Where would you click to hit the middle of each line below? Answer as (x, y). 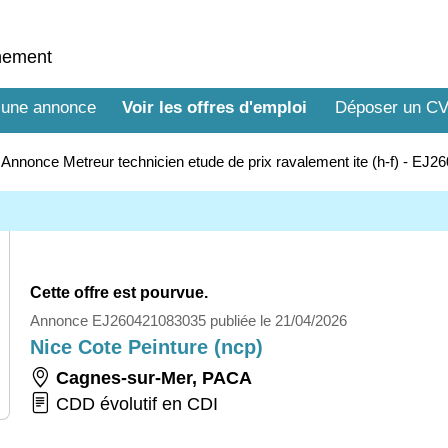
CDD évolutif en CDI (134, 404)
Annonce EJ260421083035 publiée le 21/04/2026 (188, 320)
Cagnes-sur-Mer (124, 378)
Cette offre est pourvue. (119, 292)
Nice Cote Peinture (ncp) (146, 347)
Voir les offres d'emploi (214, 107)
